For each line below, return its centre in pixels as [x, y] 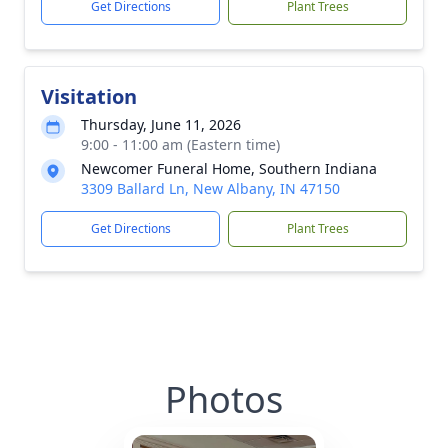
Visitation [89, 96]
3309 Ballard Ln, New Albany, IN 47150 [210, 188]
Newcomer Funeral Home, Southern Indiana [229, 168]
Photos [224, 399]
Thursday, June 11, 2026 [161, 124]
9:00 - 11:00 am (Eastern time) [180, 144]
